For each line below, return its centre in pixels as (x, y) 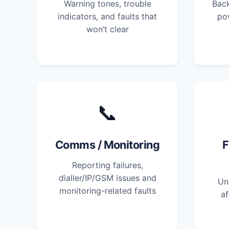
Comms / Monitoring (107, 145)
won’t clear (107, 29)
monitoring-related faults (107, 190)
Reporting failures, (107, 165)
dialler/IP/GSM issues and (107, 178)
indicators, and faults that (107, 17)
